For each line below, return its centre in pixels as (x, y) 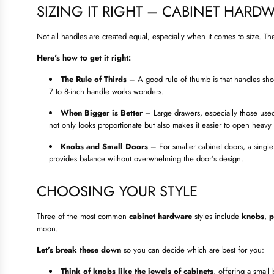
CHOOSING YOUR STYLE (117, 191)
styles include (217, 217)
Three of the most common (83, 217)
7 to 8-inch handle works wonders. (106, 92)
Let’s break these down (79, 250)
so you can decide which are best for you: (193, 250)
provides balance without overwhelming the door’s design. (146, 159)
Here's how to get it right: (84, 58)
